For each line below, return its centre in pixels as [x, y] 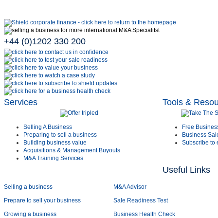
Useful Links [186, 170]
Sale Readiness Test [141, 200]
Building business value [55, 143]
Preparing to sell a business [60, 135]
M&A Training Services [53, 158]
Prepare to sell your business [42, 200]
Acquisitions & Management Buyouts [72, 150]
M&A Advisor [131, 187]
